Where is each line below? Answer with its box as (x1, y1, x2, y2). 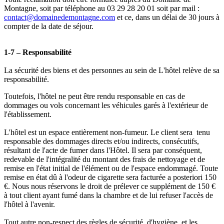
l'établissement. (4, 110, 51, 119)
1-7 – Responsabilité (4, 48, 71, 57)
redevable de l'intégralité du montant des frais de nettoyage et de (4, 155, 205, 164)
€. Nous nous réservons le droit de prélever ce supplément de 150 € (4, 182, 215, 191)
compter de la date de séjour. (4, 22, 93, 31)
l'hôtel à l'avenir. (4, 200, 55, 209)
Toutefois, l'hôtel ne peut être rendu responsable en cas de (4, 92, 185, 101)
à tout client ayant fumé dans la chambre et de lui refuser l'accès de (4, 191, 213, 200)
